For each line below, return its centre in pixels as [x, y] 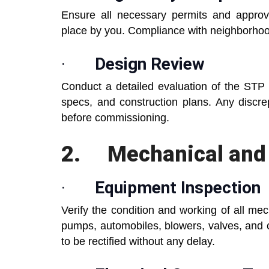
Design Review [150, 64]
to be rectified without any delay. [138, 242]
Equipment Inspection [178, 188]
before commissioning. [115, 118]
